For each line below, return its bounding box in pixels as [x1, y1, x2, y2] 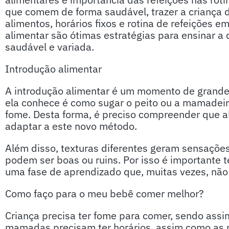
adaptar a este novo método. [5, 119, 137, 133]
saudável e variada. [5, 40, 94, 54]
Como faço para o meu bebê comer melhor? [5, 187, 204, 200]
